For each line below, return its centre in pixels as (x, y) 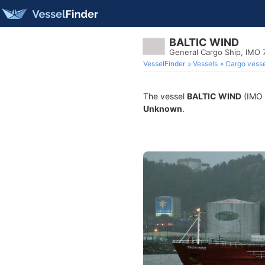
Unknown (163, 109)
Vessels (205, 64)
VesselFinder (164, 64)
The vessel (165, 96)
